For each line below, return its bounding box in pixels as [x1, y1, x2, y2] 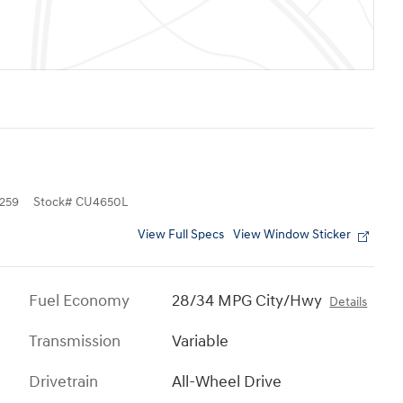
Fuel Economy [29, 291, 130, 312]
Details [329, 295, 368, 310]
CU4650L [76, 195, 128, 210]
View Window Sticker [233, 228, 351, 243]
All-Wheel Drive [172, 372, 282, 393]
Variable [172, 331, 229, 353]
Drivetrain [29, 372, 98, 393]
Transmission [29, 331, 121, 353]
